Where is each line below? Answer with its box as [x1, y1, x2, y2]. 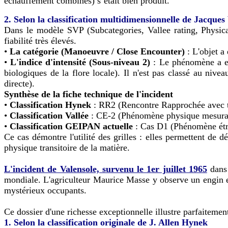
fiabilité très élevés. [4, 35, 76, 46]
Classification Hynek [10, 99, 91, 110]
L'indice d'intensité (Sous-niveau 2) [10, 56, 151, 67]
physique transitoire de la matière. [4, 142, 130, 153]
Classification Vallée [10, 110, 89, 121]
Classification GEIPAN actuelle [10, 121, 133, 131]
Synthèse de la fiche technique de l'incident [4, 89, 173, 99]
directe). [4, 78, 35, 89]
